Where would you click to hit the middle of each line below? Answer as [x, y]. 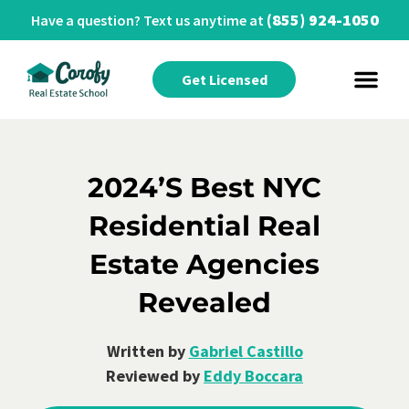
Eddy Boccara [253, 375]
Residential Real [204, 225]
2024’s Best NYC [204, 187]
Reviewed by [155, 375]
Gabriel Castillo [246, 351]
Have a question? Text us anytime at [148, 20]
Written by [147, 351]
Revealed [204, 302]
